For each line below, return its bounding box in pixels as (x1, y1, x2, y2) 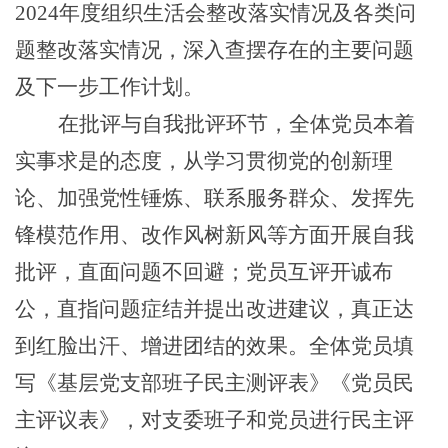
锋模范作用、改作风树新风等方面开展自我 (15, 222, 414, 247)
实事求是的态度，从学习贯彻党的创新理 (15, 148, 393, 173)
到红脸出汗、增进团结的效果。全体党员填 (15, 333, 414, 358)
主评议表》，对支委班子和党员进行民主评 (15, 407, 414, 432)
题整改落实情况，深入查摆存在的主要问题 (15, 37, 414, 62)
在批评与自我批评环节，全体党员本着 (58, 111, 415, 136)
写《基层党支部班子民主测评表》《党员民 (15, 370, 414, 395)
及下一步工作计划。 (15, 74, 204, 99)
